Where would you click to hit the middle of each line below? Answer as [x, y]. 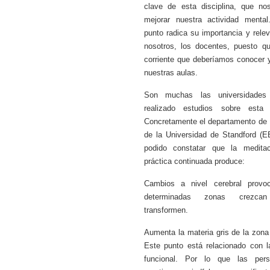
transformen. [166, 210]
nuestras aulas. [171, 72]
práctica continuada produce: [194, 161]
